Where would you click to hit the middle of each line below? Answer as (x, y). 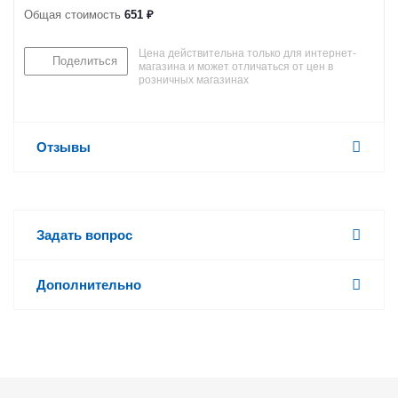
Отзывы (64, 147)
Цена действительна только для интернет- (247, 53)
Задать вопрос (84, 235)
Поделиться (85, 61)
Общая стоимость (74, 15)
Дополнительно (89, 285)
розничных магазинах (194, 80)
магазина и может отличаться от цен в (236, 67)
